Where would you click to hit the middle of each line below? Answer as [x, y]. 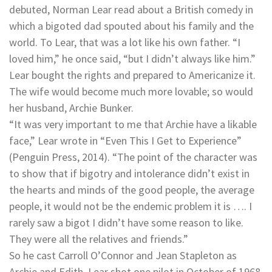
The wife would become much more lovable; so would [131, 92]
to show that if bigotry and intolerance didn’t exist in [129, 174]
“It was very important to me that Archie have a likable [133, 124]
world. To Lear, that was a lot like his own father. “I [125, 42]
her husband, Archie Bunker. [71, 108]
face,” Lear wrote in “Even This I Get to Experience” [125, 141]
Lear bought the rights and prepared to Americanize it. [132, 75]
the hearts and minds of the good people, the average [132, 190]
